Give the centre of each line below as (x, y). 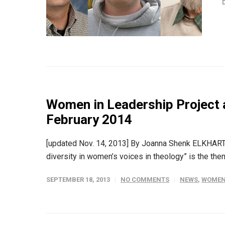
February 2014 (89, 120)
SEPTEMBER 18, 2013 (78, 180)
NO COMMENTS (145, 180)
